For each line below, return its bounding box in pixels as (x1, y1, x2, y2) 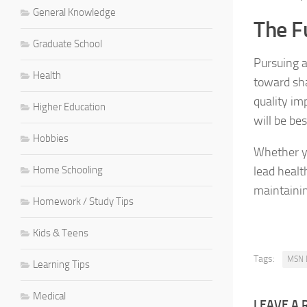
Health (33, 69, 61, 82)
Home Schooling (33, 163, 103, 176)
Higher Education (33, 100, 106, 113)
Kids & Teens (33, 226, 88, 239)
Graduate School (33, 37, 102, 50)
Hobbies (33, 132, 69, 145)
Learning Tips (33, 258, 90, 271)
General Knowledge (33, 5, 116, 19)
